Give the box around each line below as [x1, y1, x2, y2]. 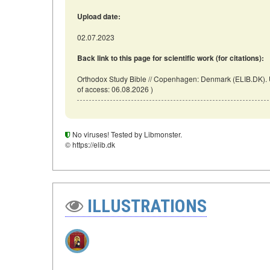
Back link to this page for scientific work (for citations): [77, 52, 264, 63]
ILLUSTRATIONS [83, 195, 207, 216]
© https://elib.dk [65, 139, 115, 149]
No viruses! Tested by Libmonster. [71, 129, 182, 139]
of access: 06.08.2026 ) [77, 84, 153, 94]
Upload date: [77, 11, 121, 22]
